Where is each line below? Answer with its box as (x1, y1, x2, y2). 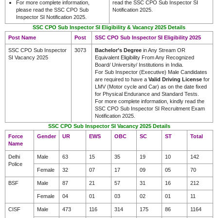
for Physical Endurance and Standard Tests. (95, 91, 199, 97)
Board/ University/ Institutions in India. (95, 61, 183, 68)
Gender (37, 133, 56, 139)
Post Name (8, 34, 36, 40)
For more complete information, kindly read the (95, 98, 204, 104)
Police (8, 161, 22, 167)
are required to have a (95, 76, 148, 82)
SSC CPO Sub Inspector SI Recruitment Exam (95, 105, 205, 111)
